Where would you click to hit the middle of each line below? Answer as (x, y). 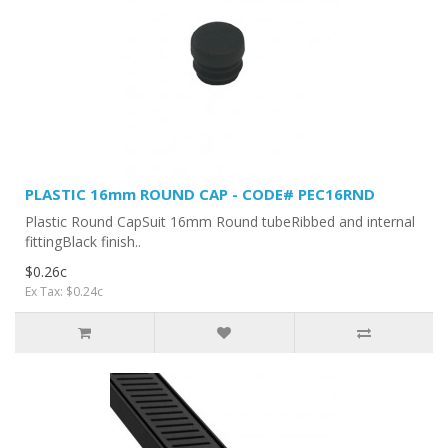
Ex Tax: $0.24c (64, 291)
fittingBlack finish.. (83, 241)
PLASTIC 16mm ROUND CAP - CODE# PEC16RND (200, 193)
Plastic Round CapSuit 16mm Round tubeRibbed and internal (220, 221)
